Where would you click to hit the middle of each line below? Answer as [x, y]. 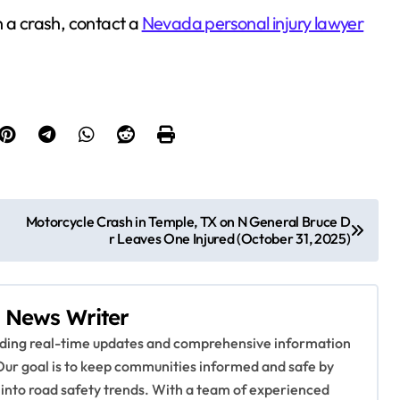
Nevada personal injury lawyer [253, 23]
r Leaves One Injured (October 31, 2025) [229, 238]
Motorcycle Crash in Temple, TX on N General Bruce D [188, 221]
